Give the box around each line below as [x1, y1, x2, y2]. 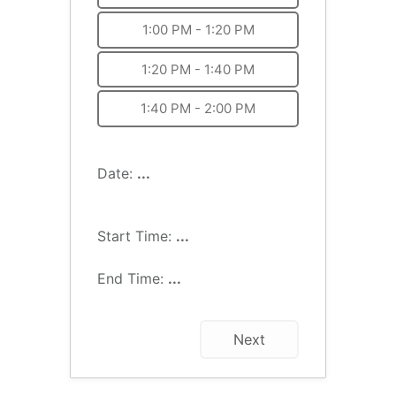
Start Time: [97, 226, 176, 245]
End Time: [97, 270, 168, 287]
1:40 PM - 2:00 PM [141, 100, 255, 118]
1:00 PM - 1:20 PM [141, 21, 255, 39]
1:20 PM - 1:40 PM [141, 60, 255, 78]
